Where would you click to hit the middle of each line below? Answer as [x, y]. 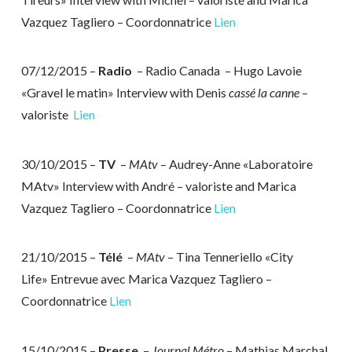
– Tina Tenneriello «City [229, 257]
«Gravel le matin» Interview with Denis [125, 93]
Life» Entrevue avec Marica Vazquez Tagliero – [146, 279]
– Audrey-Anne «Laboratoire [235, 163]
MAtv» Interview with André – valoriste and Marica [158, 185]
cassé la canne [264, 93]
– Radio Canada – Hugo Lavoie [218, 71]
